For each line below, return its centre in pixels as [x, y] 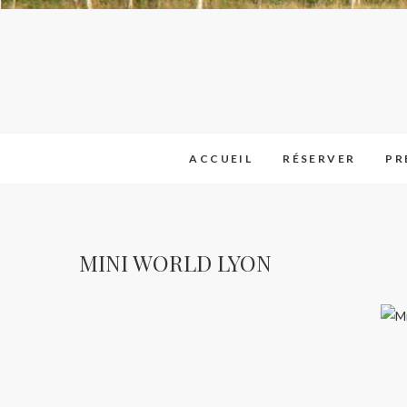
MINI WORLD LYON [175, 263]
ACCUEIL [221, 159]
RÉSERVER [319, 159]
